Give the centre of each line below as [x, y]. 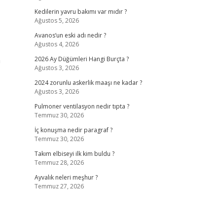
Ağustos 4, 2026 [56, 44]
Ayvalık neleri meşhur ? [66, 177]
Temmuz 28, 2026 [59, 163]
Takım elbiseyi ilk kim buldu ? [74, 154]
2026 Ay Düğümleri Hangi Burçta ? [81, 59]
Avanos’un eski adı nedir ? [70, 35]
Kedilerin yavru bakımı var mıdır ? [80, 12]
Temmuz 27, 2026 [59, 186]
